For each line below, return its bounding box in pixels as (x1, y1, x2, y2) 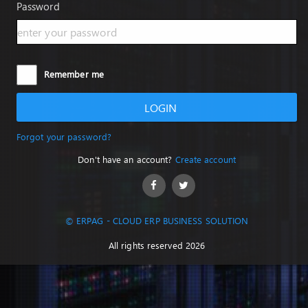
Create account (175, 153, 236, 166)
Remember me (43, 68, 104, 80)
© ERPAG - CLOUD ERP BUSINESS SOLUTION (65, 214, 249, 226)
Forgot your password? (16, 131, 111, 143)
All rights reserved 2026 (108, 239, 206, 251)
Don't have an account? (78, 153, 175, 166)
